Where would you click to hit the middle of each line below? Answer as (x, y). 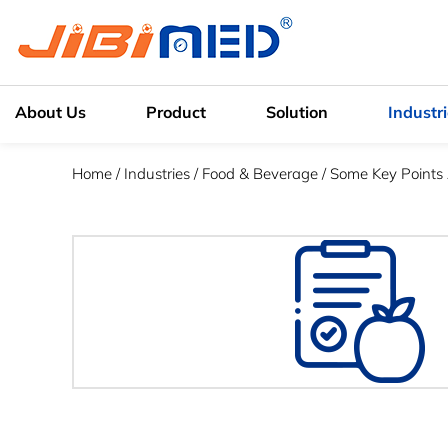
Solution (297, 112)
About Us (50, 112)
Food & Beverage (260, 173)
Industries (157, 173)
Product (176, 112)
